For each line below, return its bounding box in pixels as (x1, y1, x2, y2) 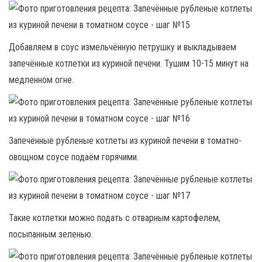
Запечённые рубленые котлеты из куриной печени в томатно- (9, 135, 242, 146)
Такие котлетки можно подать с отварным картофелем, (9, 212, 220, 223)
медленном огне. (9, 74, 74, 85)
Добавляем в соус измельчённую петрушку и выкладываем (9, 42, 236, 53)
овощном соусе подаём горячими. (9, 151, 139, 163)
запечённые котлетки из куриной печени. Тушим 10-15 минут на (9, 58, 249, 69)
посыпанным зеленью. (9, 229, 93, 240)
